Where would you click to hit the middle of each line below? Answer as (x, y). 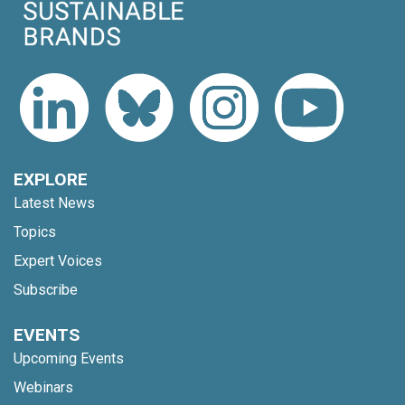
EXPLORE (51, 179)
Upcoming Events (69, 358)
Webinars (43, 387)
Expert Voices (58, 260)
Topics (35, 231)
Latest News (54, 202)
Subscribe (46, 289)
